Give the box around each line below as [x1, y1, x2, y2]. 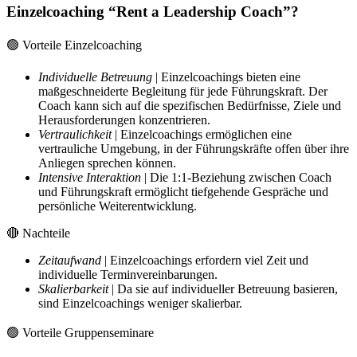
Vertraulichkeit [38, 127, 112, 141]
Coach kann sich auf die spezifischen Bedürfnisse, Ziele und [38, 98, 341, 112]
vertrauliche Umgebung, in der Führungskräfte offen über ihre [38, 141, 349, 155]
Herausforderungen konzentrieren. [38, 112, 210, 127]
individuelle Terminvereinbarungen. [38, 267, 218, 281]
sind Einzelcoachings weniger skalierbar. [38, 296, 242, 310]
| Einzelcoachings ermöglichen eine [112, 127, 292, 141]
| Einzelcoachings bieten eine [152, 69, 300, 84]
